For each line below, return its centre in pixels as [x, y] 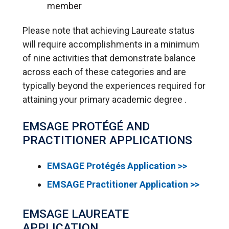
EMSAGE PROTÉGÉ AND [86, 127]
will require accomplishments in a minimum [111, 44]
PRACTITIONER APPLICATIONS [107, 141]
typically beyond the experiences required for [114, 86]
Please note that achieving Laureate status [109, 31]
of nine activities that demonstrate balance [109, 58]
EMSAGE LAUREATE [76, 214]
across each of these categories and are [104, 72]
